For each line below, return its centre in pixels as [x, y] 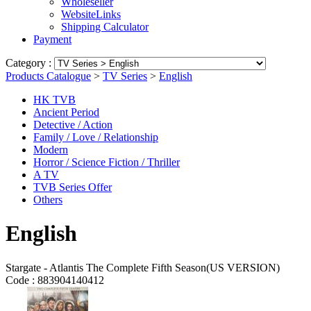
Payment [52, 39]
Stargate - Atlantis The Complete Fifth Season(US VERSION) [143, 267]
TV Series [125, 76]
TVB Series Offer [73, 187]
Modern [51, 150]
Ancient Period [66, 112]
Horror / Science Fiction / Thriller [107, 162]
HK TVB [54, 100]
